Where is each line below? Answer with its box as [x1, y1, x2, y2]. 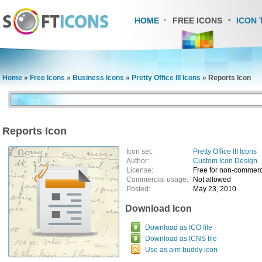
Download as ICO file [145, 223, 212, 232]
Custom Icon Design [193, 157, 257, 165]
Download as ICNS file [145, 235, 217, 243]
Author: [126, 157, 149, 165]
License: [126, 166, 153, 174]
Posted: [126, 185, 150, 193]
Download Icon [125, 204, 192, 213]
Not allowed [193, 175, 231, 184]
